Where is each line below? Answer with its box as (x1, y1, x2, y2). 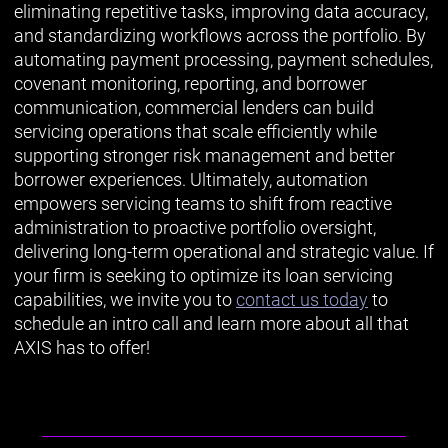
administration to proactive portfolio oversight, (14, 216, 376, 238)
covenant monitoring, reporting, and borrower (14, 72, 367, 94)
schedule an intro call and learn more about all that (14, 312, 409, 334)
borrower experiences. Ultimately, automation (14, 168, 368, 190)
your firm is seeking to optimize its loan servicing (14, 264, 393, 286)
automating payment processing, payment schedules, (14, 48, 433, 70)
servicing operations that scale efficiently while (14, 120, 377, 142)
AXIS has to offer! (14, 336, 150, 358)
